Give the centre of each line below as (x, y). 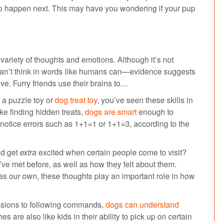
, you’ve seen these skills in (145, 100)
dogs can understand (142, 204)
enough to (155, 111)
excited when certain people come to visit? (111, 152)
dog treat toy (76, 100)
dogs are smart (111, 111)
